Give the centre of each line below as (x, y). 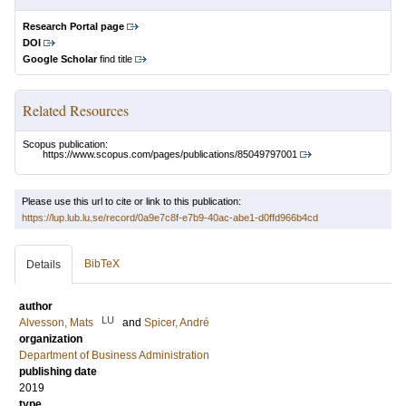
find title (115, 59)
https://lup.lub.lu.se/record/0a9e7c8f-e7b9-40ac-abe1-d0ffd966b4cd (170, 218)
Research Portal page (73, 26)
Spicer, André (177, 323)
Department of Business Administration (114, 356)
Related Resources (76, 110)
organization (51, 339)
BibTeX (102, 264)
